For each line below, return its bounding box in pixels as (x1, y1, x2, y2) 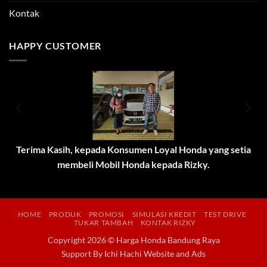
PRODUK (48, 209, 82, 219)
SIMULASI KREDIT (132, 209, 197, 219)
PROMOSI (88, 209, 125, 219)
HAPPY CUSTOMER (9, 40, 102, 52)
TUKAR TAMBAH (73, 218, 133, 227)
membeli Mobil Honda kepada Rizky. (57, 158, 210, 170)
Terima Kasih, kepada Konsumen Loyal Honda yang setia (16, 143, 251, 155)
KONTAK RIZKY (140, 218, 196, 227)
